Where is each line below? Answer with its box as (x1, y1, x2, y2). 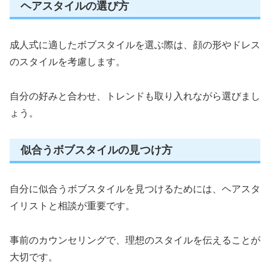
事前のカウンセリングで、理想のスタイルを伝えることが (10, 234, 260, 245)
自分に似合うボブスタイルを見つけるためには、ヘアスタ (10, 183, 260, 194)
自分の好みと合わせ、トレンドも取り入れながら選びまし (10, 90, 260, 101)
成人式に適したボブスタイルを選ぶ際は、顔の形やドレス (10, 39, 260, 50)
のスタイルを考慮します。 (10, 56, 125, 67)
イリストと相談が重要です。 (10, 200, 135, 211)
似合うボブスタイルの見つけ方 (20, 143, 172, 156)
